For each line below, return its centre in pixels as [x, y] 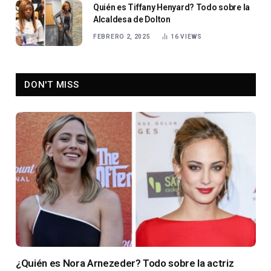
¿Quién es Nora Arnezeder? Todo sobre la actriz [125, 263]
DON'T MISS [52, 84]
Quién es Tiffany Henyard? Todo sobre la [172, 7]
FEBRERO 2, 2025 [122, 36]
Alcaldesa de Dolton [132, 19]
